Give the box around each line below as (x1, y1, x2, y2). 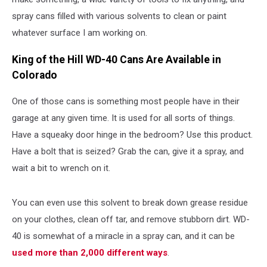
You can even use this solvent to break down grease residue (12, 197, 248, 209)
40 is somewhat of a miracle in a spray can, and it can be (12, 231, 235, 242)
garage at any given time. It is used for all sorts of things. (12, 113, 235, 124)
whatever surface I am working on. (12, 27, 147, 38)
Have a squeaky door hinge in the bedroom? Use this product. (12, 129, 253, 141)
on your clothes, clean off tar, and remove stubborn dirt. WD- (12, 214, 250, 225)
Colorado (12, 69, 57, 81)
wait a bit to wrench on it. (12, 163, 110, 174)
